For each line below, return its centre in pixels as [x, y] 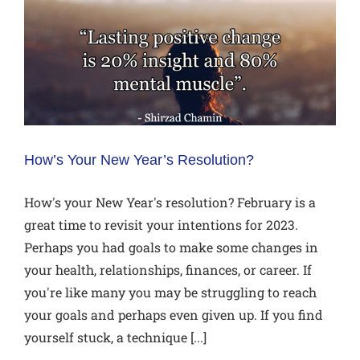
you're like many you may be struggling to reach [170, 292]
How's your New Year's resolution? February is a [170, 202]
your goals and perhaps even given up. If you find [174, 314]
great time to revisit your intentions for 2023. [161, 224]
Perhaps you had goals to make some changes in [171, 247]
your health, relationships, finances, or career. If [168, 269]
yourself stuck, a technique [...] [115, 337]
